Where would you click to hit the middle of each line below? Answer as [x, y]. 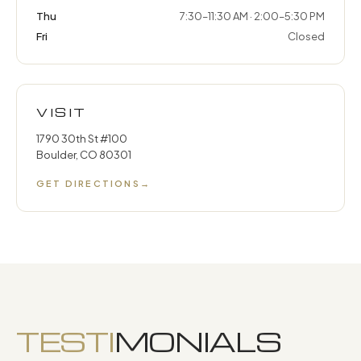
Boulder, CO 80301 [84, 155]
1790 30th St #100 [82, 139]
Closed [306, 36]
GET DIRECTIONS [88, 183]
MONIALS [197, 341]
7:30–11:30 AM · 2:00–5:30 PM [252, 16]
